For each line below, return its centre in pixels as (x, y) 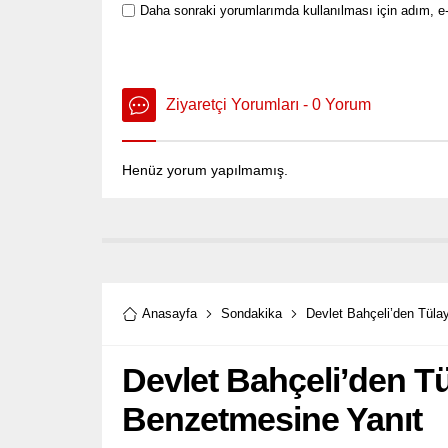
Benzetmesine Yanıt (272, 418)
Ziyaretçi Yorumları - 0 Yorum (268, 104)
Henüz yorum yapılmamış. (205, 169)
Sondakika (251, 313)
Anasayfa (169, 313)
